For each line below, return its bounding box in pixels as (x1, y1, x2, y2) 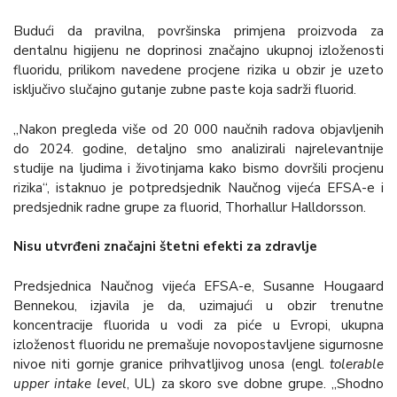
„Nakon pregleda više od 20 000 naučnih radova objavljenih (13, 120, 384, 138)
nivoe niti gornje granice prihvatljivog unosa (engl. (13, 355, 330, 374)
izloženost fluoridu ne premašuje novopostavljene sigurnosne (13, 336, 384, 354)
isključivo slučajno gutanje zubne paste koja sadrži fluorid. (13, 80, 356, 98)
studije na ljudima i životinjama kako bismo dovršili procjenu (13, 159, 384, 177)
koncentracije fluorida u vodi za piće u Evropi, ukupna (13, 316, 384, 335)
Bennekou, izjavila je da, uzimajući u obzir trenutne (13, 297, 384, 315)
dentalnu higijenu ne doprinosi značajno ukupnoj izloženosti (13, 41, 384, 59)
